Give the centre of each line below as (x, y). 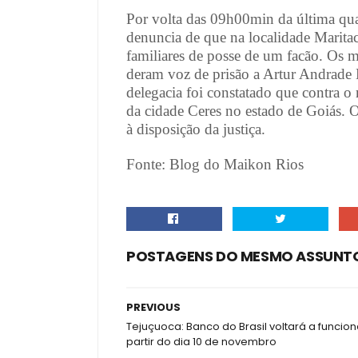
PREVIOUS (153, 307)
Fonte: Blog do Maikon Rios (215, 164)
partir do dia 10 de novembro (201, 342)
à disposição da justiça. (196, 129)
